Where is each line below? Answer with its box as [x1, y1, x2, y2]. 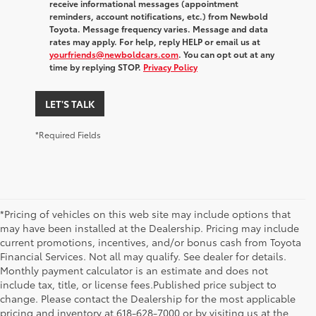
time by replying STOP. [49, 60, 143, 73]
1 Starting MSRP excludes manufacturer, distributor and [20, 294, 281, 309]
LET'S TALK [45, 96, 95, 111]
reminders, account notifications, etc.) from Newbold [49, 9, 268, 22]
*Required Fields [35, 128, 101, 140]
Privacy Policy [143, 60, 197, 73]
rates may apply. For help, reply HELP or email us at [49, 35, 260, 47]
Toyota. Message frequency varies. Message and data [49, 22, 268, 35]
